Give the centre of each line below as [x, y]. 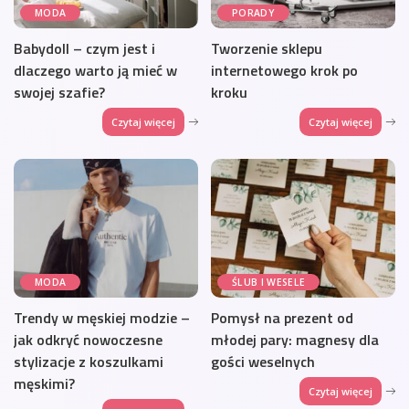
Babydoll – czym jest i [84, 49]
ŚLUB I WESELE [269, 282]
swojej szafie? [59, 93]
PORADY [253, 13]
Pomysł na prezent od [282, 317]
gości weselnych [263, 361]
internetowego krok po [284, 71]
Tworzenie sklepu [267, 49]
